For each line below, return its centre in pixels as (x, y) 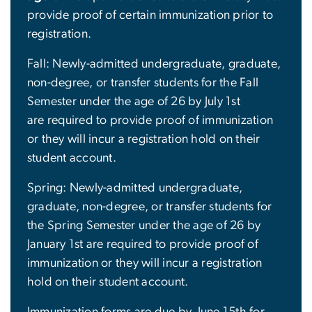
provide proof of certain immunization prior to (150, 15)
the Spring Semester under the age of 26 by (144, 225)
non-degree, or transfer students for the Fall (143, 83)
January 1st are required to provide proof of (143, 244)
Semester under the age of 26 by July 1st (134, 101)
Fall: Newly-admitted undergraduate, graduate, (154, 64)
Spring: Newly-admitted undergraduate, (135, 188)
